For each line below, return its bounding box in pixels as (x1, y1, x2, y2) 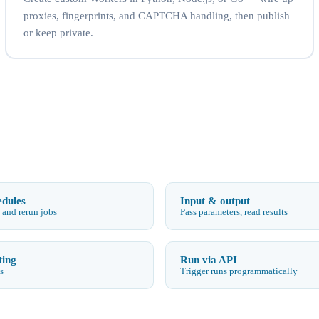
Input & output (180, 194, 250, 206)
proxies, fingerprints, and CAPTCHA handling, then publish (23, 9, 290, 21)
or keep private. (23, 26, 93, 38)
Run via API (180, 253, 237, 266)
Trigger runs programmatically (180, 266, 298, 276)
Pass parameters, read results (180, 206, 288, 217)
